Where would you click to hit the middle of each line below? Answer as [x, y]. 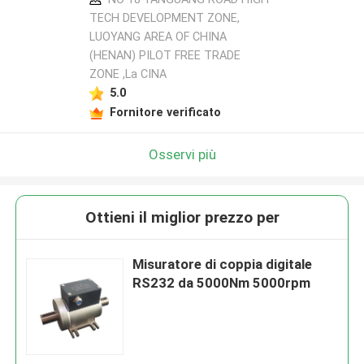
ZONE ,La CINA [128, 74]
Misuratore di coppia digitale [223, 264]
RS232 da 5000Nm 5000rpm [222, 283]
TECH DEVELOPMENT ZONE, [164, 18]
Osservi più [182, 154]
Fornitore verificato [165, 112]
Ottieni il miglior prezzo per [182, 218]
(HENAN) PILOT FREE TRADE [165, 56]
